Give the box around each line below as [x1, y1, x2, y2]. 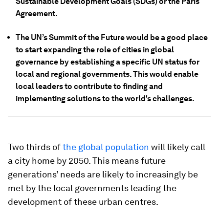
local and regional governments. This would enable [16, 69, 198, 79]
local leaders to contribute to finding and [16, 82, 163, 91]
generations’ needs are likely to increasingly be [8, 169, 198, 179]
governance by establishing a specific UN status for [16, 57, 199, 66]
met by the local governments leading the [8, 183, 176, 193]
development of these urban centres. [8, 197, 158, 207]
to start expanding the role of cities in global [16, 45, 174, 54]
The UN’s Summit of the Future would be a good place [16, 33, 208, 42]
